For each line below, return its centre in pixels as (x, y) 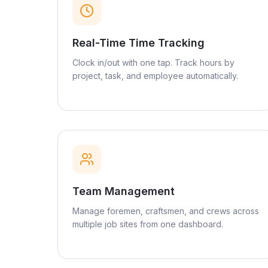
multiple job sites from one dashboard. (148, 224)
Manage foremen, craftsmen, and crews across (166, 211)
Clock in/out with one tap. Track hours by (153, 63)
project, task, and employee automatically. (155, 76)
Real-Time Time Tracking (138, 43)
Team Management (124, 191)
